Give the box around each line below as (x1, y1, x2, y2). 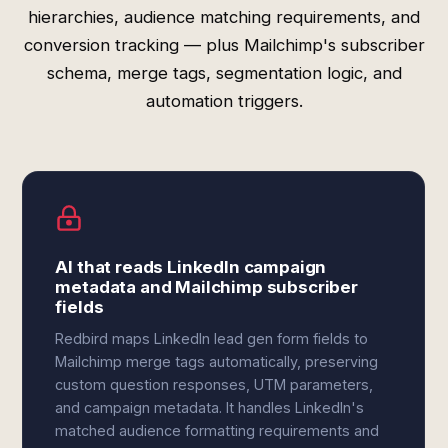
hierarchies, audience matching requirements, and (28, 7, 420, 27)
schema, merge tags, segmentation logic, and (46, 63, 402, 83)
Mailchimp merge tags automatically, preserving (55, 353, 379, 370)
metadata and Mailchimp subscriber (55, 277, 358, 297)
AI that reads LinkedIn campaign (55, 257, 327, 277)
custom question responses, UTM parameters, (55, 376, 374, 393)
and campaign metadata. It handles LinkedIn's (55, 399, 365, 416)
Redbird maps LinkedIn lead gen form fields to (55, 330, 369, 347)
